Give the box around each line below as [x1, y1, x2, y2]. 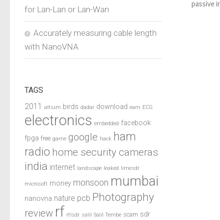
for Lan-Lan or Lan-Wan [25, 4, 109, 14]
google [68, 131, 98, 143]
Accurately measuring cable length [33, 27, 157, 38]
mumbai [110, 173, 159, 189]
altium [44, 104, 61, 110]
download [96, 102, 128, 111]
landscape [77, 165, 102, 171]
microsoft [25, 180, 48, 187]
